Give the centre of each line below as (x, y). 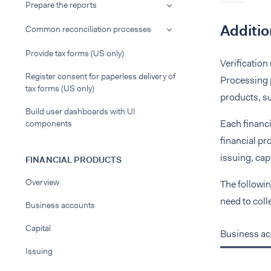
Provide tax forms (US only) (75, 53)
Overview (42, 182)
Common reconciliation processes (88, 29)
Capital (38, 228)
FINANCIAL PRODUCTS (74, 160)
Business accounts (60, 205)
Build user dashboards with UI (80, 111)
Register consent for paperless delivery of (100, 76)
